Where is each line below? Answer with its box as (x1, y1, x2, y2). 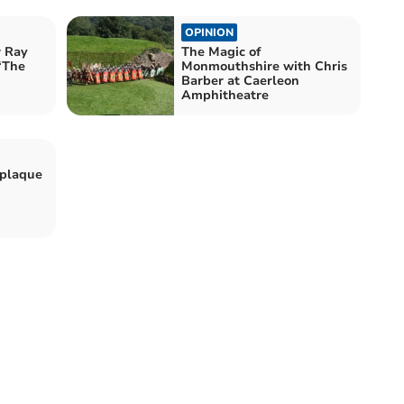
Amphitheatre (181, 86, 269, 104)
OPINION (185, 24, 234, 40)
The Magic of (181, 42, 261, 60)
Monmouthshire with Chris (181, 57, 347, 75)
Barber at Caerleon (181, 71, 299, 89)
